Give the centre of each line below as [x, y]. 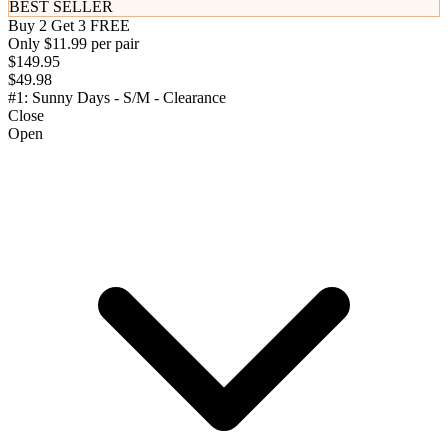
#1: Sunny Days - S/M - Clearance [117, 98]
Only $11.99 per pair [73, 44]
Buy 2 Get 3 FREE [69, 26]
